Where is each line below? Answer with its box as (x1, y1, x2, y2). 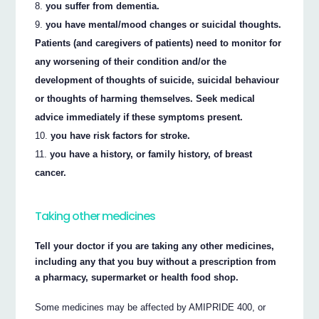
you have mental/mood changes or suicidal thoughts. (46, 19, 282, 31)
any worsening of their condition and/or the (35, 56, 227, 68)
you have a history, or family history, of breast (50, 149, 253, 160)
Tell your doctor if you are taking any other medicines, (35, 240, 275, 251)
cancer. (35, 167, 67, 179)
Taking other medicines (35, 208, 156, 225)
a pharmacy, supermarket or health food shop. (35, 271, 239, 283)
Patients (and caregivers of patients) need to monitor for (35, 38, 282, 49)
